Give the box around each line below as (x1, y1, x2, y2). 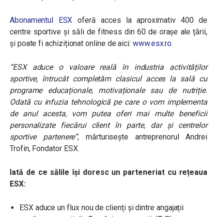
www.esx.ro (133, 39, 172, 48)
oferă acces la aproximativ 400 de (72, 15, 208, 25)
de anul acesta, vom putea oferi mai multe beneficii (10, 109, 207, 118)
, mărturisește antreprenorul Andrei (77, 132, 207, 141)
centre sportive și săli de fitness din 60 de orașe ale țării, (10, 27, 207, 36)
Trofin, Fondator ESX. (10, 144, 79, 153)
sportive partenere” (10, 132, 78, 141)
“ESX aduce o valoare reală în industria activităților (10, 62, 207, 72)
